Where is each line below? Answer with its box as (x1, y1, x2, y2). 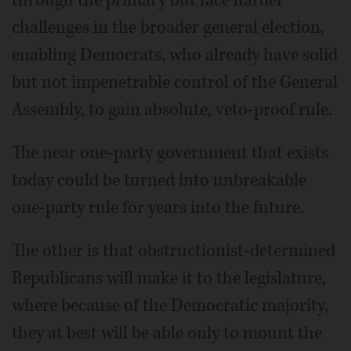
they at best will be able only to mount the (12, 320, 322, 345)
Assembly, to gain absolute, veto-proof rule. (12, 97, 332, 121)
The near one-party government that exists (12, 140, 328, 165)
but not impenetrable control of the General (12, 70, 338, 94)
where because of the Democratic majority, (12, 293, 328, 317)
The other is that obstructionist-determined (12, 238, 335, 262)
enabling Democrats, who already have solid (12, 42, 338, 67)
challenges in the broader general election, (12, 15, 324, 39)
